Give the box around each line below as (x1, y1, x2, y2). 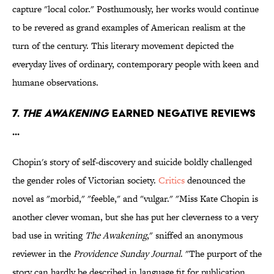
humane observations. (12, 76, 98, 89)
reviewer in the (12, 247, 73, 261)
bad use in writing (12, 229, 85, 242)
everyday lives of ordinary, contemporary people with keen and (12, 57, 259, 71)
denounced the (185, 174, 245, 187)
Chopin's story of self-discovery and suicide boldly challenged (12, 155, 252, 169)
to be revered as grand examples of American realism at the (12, 21, 245, 34)
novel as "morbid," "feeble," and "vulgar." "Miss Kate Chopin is (12, 192, 258, 206)
